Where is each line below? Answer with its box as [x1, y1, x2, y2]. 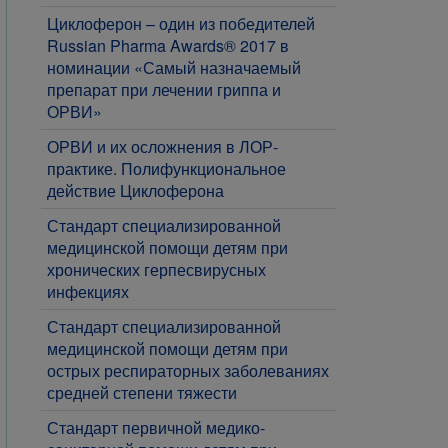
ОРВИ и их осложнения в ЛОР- [47, 135, 278, 158]
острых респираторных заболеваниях [47, 359, 329, 382]
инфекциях [47, 280, 129, 303]
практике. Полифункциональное [47, 157, 286, 180]
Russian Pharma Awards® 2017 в [47, 34, 289, 57]
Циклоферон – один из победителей [47, 12, 315, 35]
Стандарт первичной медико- [47, 416, 265, 439]
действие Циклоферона [47, 179, 224, 202]
